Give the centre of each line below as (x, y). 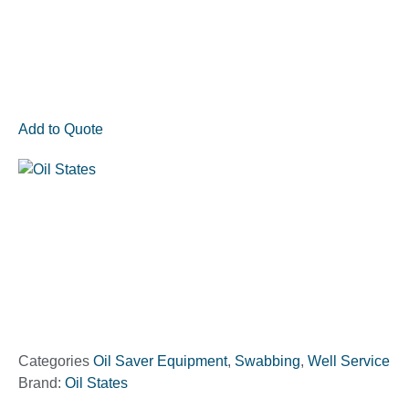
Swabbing (267, 362)
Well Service (349, 362)
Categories (54, 362)
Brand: (42, 383)
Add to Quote (61, 130)
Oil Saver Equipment (160, 362)
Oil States (96, 383)
